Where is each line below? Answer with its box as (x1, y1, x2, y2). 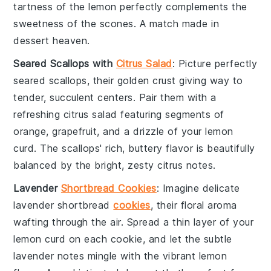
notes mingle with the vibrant (54, 249, 199, 262)
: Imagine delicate (156, 181, 240, 194)
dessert (13, 34, 50, 47)
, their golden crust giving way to (87, 74, 243, 87)
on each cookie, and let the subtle (65, 232, 232, 245)
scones (99, 17, 134, 30)
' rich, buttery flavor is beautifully (100, 142, 255, 154)
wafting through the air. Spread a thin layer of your (13, 215, 254, 228)
